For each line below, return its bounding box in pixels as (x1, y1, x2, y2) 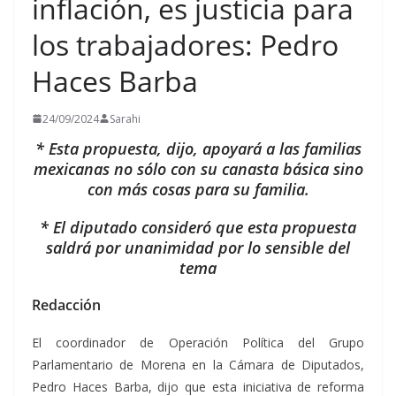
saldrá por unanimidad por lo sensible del (46, 236, 350, 258)
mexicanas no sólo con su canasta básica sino (33, 157, 363, 179)
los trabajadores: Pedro (32, 25, 339, 64)
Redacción (32, 294, 101, 315)
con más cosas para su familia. (87, 178, 309, 200)
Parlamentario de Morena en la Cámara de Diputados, (32, 355, 364, 373)
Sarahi (110, 110, 141, 126)
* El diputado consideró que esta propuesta (40, 216, 356, 238)
